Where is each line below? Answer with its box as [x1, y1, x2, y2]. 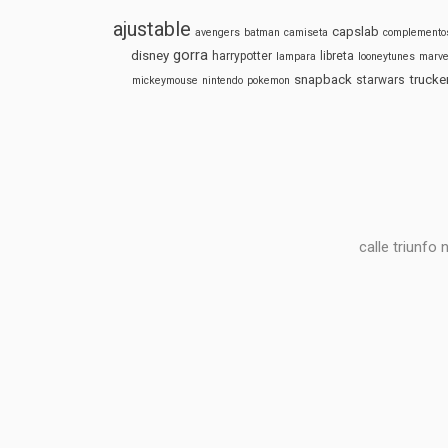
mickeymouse [132, 74, 199, 87]
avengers [194, 26, 240, 39]
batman [243, 26, 280, 39]
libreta [319, 49, 354, 63]
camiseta [283, 26, 328, 39]
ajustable [112, 17, 191, 41]
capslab [331, 24, 379, 39]
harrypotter [211, 49, 272, 63]
